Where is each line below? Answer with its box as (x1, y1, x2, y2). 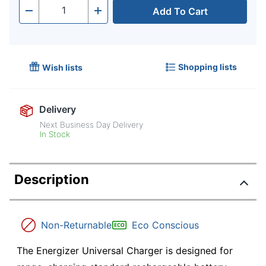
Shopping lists (178, 61, 237, 72)
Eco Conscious (132, 219, 199, 232)
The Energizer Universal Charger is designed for (17, 245, 233, 257)
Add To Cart (152, 5, 208, 18)
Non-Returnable (41, 219, 112, 232)
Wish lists (42, 62, 83, 73)
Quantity (39, 8, 77, 20)
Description (14, 172, 89, 188)
